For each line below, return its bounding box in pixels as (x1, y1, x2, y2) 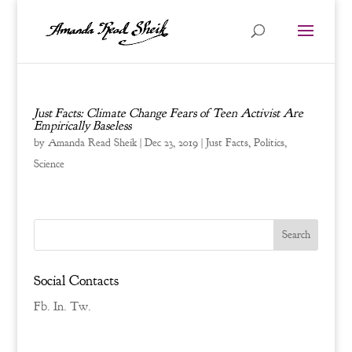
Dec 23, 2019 (144, 136, 198, 149)
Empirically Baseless (33, 118, 131, 134)
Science (33, 157, 64, 170)
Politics (253, 136, 284, 149)
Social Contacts (33, 272, 119, 290)
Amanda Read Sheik (47, 136, 137, 149)
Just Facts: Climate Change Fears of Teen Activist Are (33, 105, 303, 121)
